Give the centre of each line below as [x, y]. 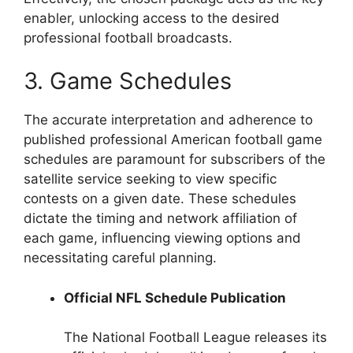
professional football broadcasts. [128, 37]
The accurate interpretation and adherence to [168, 120]
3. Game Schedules [128, 81]
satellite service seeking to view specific [150, 179]
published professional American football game [173, 140]
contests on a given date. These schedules [160, 199]
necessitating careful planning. [120, 258]
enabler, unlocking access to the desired [152, 18]
